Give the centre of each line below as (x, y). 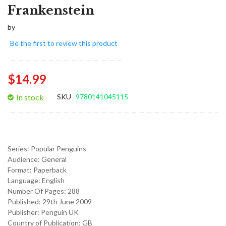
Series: (19, 148)
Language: (25, 180)
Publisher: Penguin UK (43, 212)
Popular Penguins (59, 148)
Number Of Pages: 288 (44, 191)
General (54, 159)
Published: (25, 201)
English (53, 180)
